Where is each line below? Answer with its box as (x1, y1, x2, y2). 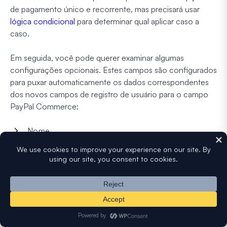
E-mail (27, 144, 51, 155)
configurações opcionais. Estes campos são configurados (10, 65, 217, 75)
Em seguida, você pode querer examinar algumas (10, 53, 184, 63)
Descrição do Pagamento (27, 199, 122, 209)
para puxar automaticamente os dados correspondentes (10, 77, 209, 88)
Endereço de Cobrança (27, 162, 114, 173)
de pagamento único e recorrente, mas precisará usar (10, 4, 200, 15)
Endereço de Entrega (27, 180, 106, 191)
